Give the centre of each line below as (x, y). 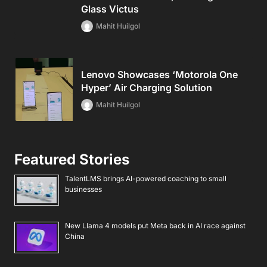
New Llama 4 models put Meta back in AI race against (155, 226)
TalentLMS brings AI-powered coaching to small (146, 178)
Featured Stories (72, 159)
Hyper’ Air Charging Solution (147, 87)
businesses (83, 189)
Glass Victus (110, 9)
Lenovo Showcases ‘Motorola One (159, 74)
